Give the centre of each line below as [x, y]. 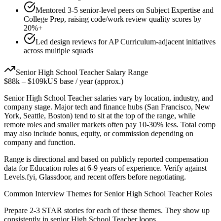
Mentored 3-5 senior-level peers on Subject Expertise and [125, 10]
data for [17, 168]
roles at [74, 168]
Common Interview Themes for [54, 194]
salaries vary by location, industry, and [153, 98]
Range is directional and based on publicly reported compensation [106, 159]
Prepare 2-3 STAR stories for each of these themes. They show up [107, 211]
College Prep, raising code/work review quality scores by [112, 19]
